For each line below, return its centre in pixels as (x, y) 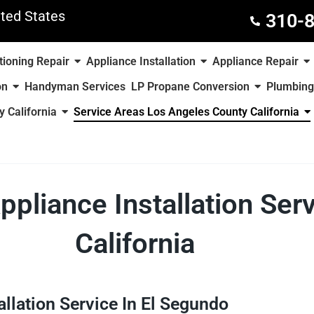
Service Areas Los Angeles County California (187, 112)
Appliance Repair (256, 61)
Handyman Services (75, 87)
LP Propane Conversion (190, 87)
